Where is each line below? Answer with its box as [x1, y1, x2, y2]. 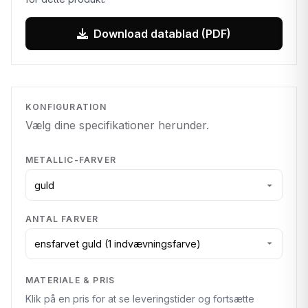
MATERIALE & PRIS [25, 275, 115, 286]
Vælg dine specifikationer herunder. [25, 118, 209, 133]
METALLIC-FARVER [25, 155, 116, 166]
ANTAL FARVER [25, 213, 99, 224]
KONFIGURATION [25, 101, 107, 112]
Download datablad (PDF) [93, 26, 231, 41]
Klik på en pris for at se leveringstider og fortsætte [25, 293, 254, 305]
